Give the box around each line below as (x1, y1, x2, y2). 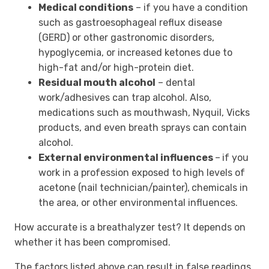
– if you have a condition (133, 2, 248, 14)
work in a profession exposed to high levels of (38, 167, 245, 179)
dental (166, 77, 195, 89)
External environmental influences (38, 152, 215, 164)
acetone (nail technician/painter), (38, 182, 190, 194)
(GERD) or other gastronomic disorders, (38, 32, 214, 44)
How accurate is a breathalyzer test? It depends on (14, 222, 246, 234)
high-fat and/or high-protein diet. (38, 62, 194, 74)
